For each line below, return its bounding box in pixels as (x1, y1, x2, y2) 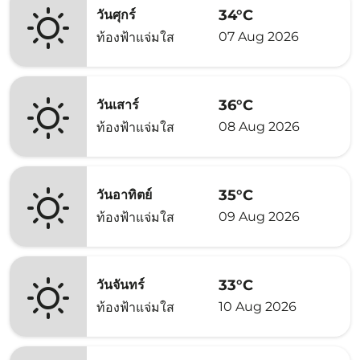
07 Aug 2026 (219, 28, 299, 44)
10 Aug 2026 (219, 298, 297, 314)
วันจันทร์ (96, 277, 145, 292)
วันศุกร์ (96, 7, 136, 22)
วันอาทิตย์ (96, 187, 152, 202)
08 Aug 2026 (219, 118, 300, 134)
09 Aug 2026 (219, 208, 300, 224)
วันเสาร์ (96, 97, 139, 112)
